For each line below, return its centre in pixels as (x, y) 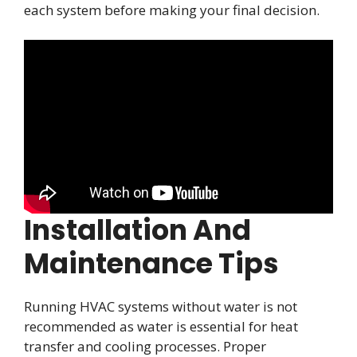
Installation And (137, 230)
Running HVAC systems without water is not (161, 307)
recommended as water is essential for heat (161, 327)
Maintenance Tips (151, 264)
